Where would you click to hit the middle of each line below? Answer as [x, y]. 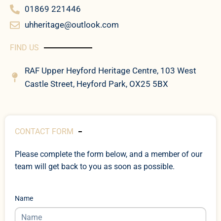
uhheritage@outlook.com [72, 25]
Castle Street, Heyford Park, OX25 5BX [96, 84]
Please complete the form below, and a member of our [109, 154]
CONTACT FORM [44, 132]
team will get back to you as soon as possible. [95, 167]
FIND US [24, 48]
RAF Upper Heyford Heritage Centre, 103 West [110, 71]
